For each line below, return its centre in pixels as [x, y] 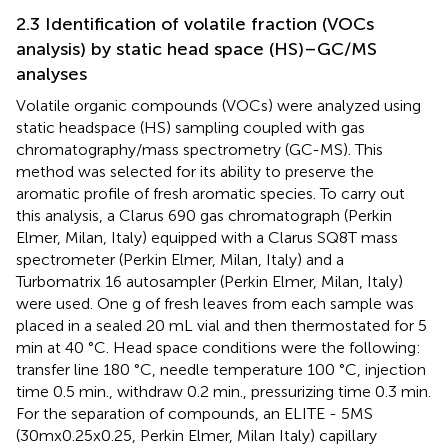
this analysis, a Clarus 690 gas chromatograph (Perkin [204, 215]
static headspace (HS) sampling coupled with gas [190, 127]
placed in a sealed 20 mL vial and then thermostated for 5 [221, 325]
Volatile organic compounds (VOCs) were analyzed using [218, 105]
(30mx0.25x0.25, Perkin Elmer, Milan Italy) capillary [196, 435]
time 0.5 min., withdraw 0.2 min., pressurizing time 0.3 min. [223, 391]
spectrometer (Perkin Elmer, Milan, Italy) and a [180, 259]
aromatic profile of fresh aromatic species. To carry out [210, 193]
